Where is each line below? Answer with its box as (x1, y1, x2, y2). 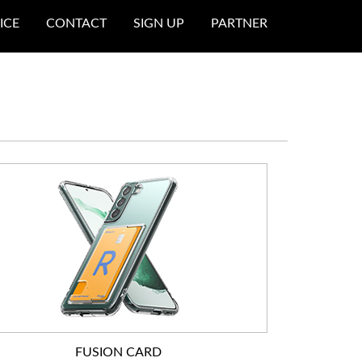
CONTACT (46, 17, 107, 30)
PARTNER (211, 17, 267, 30)
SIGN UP (133, 17, 184, 30)
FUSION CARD (74, 346, 162, 359)
